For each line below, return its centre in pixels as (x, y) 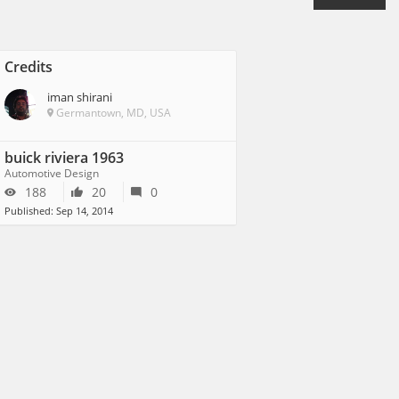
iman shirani (80, 97)
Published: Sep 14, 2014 (59, 211)
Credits (28, 67)
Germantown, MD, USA (112, 113)
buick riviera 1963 (64, 158)
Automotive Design (52, 173)
